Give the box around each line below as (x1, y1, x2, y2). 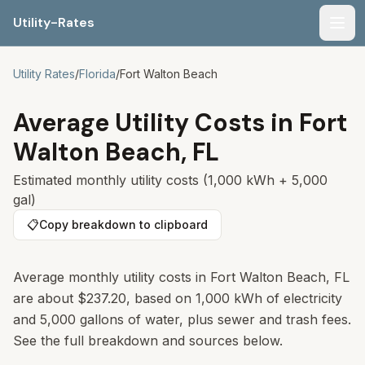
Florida (79, 67, 116, 81)
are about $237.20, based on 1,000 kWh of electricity (13, 290, 342, 306)
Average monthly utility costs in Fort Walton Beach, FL (13, 269, 350, 285)
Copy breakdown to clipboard (39, 218, 208, 231)
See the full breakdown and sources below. (13, 332, 283, 349)
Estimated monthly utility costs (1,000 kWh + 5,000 (13, 172, 328, 188)
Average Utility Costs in (13, 107, 299, 139)
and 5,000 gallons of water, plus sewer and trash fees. (13, 311, 351, 328)
